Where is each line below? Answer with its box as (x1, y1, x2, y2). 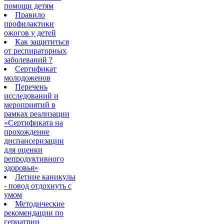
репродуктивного (4, 154, 64, 163)
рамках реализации (4, 109, 69, 118)
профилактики (4, 19, 54, 28)
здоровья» (4, 163, 38, 172)
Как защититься (15, 37, 69, 46)
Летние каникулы (15, 172, 75, 181)
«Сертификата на (4, 118, 63, 127)
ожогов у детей (4, 28, 56, 37)
